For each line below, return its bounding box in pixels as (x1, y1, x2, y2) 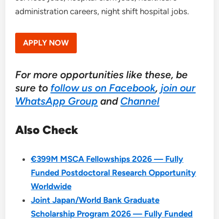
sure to (15, 81, 51, 94)
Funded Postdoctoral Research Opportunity (31, 167, 197, 177)
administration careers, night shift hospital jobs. (15, 6, 190, 16)
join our (160, 81, 196, 94)
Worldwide (31, 181, 72, 191)
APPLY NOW (23, 38, 69, 47)
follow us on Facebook (50, 81, 156, 94)
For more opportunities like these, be (15, 68, 188, 81)
